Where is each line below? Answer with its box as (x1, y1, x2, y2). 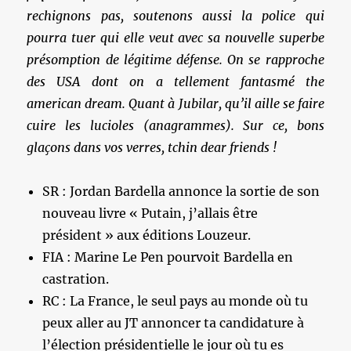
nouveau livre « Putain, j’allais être (42, 204, 259, 221)
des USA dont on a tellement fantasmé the (27, 73, 324, 89)
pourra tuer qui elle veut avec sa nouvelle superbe (27, 29, 324, 45)
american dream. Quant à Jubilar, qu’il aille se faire (27, 95, 324, 111)
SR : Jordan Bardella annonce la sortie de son (42, 183, 320, 199)
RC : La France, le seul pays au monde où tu (42, 292, 309, 309)
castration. (42, 270, 110, 287)
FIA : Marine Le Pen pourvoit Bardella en (42, 248, 294, 265)
